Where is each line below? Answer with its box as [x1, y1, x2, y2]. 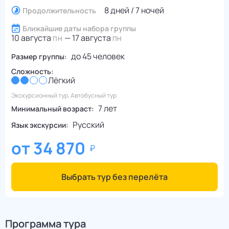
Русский [73, 119, 104, 131]
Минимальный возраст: [11, 103, 94, 113]
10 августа [11, 32, 51, 44]
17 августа [72, 32, 111, 44]
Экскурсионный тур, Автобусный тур [11, 91, 117, 100]
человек [91, 51, 125, 62]
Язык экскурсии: [11, 120, 68, 130]
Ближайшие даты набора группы [22, 23, 136, 33]
